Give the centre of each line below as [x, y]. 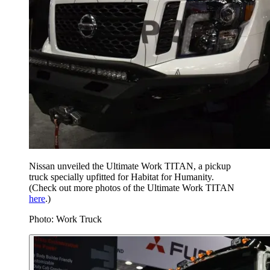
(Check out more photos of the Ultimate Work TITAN [132, 188]
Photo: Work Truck [65, 219]
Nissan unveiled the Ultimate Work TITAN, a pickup [130, 166]
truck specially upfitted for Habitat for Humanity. [121, 177]
